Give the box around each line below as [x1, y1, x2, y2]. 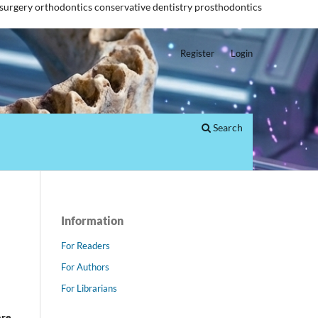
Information [61, 213, 124, 227]
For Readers [61, 239, 110, 251]
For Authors [61, 261, 109, 273]
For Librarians [61, 282, 117, 294]
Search [211, 121, 243, 133]
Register [180, 47, 215, 59]
